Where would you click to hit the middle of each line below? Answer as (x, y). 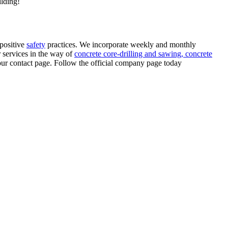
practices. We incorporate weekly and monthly (121, 44)
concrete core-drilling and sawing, (129, 53)
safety (36, 44)
